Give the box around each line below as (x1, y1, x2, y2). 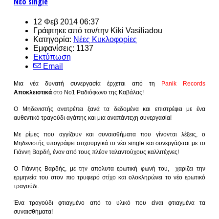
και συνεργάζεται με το (146, 139, 206, 147)
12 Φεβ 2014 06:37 (33, 17, 99, 26)
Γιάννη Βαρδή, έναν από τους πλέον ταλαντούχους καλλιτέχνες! (14, 148, 179, 155)
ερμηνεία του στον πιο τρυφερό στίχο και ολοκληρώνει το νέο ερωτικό (14, 174, 205, 181)
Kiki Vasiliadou (110, 26, 162, 35)
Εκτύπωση (33, 52, 71, 61)
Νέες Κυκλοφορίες (73, 35, 137, 44)
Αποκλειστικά (14, 88, 52, 96)
